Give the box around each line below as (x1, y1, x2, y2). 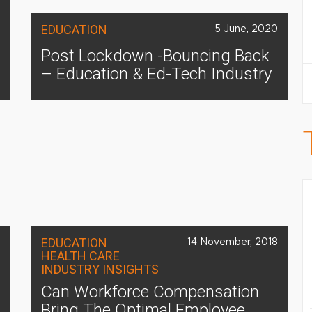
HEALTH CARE (41, 249, 120, 263)
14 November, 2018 (187, 237, 278, 247)
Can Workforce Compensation (41, 282, 259, 302)
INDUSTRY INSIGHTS (41, 262, 159, 276)
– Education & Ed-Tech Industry (41, 64, 272, 84)
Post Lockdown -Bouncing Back (41, 46, 270, 65)
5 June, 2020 (214, 24, 278, 34)
